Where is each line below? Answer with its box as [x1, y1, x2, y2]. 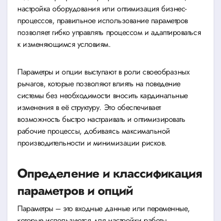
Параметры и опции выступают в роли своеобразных [17, 66, 190, 78]
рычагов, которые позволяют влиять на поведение [17, 78, 181, 90]
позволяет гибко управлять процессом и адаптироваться [17, 27, 201, 38]
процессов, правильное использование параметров [17, 15, 188, 27]
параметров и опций [17, 182, 133, 200]
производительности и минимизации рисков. [17, 137, 167, 149]
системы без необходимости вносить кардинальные [17, 90, 188, 102]
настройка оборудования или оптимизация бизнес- [17, 3, 186, 15]
